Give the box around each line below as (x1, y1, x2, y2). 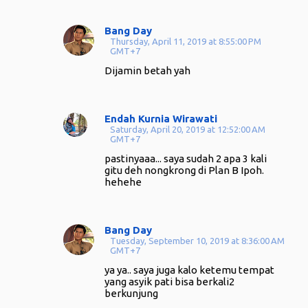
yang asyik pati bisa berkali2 (104, 276, 234, 287)
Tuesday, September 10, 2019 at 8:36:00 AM (110, 236, 285, 245)
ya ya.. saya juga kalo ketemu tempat (104, 264, 274, 276)
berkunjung (104, 287, 158, 299)
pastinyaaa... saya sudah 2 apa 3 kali (104, 153, 267, 164)
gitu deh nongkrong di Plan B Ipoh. (104, 164, 264, 176)
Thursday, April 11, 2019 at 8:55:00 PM (110, 36, 261, 46)
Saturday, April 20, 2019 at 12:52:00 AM (110, 124, 265, 134)
